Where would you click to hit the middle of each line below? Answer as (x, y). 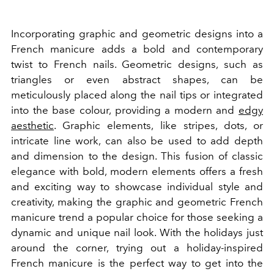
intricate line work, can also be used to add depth (137, 141)
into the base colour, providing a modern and (125, 110)
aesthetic (32, 126)
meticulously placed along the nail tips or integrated (137, 95)
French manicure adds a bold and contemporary (137, 49)
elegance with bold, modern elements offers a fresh (137, 172)
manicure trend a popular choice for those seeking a (137, 217)
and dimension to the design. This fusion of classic (137, 156)
